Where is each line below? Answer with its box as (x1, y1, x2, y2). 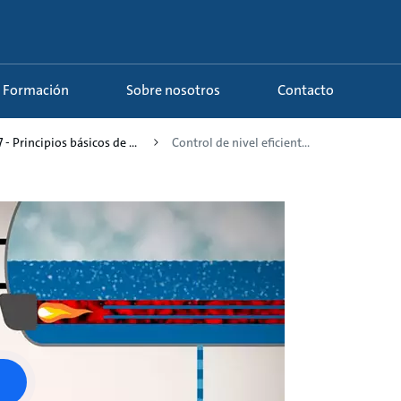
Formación (10, 81, 69, 100)
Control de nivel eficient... (172, 134, 310, 150)
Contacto (286, 81, 334, 100)
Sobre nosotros (133, 81, 220, 100)
